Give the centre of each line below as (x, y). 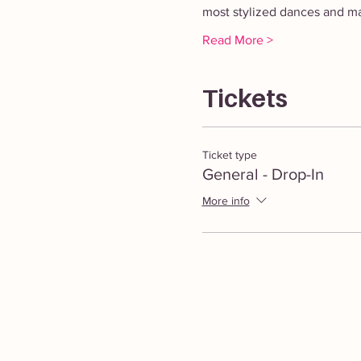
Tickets (245, 98)
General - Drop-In (263, 174)
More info (226, 201)
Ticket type (229, 155)
